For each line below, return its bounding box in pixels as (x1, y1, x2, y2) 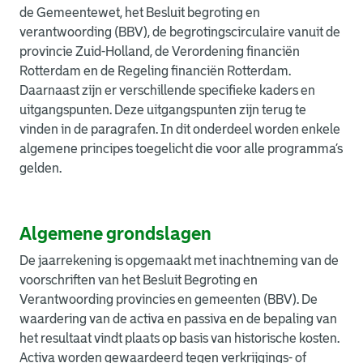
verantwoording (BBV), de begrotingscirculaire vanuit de (19, 25, 340, 39)
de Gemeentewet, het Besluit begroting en (19, 6, 260, 19)
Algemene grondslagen (19, 224, 211, 244)
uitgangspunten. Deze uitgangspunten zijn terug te (19, 103, 306, 117)
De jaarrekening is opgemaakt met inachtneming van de (19, 254, 339, 267)
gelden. (19, 161, 62, 175)
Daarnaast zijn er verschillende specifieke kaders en (19, 83, 315, 97)
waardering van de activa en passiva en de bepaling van (19, 312, 337, 326)
